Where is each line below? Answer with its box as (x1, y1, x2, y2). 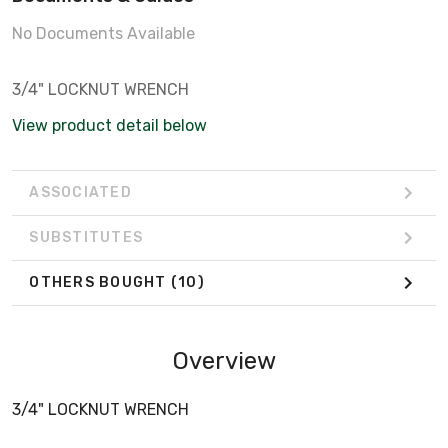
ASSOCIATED (29, 184, 132, 202)
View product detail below (12, 115, 207, 135)
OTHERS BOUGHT (29, 274, 171, 292)
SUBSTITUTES (29, 229, 143, 247)
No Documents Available (12, 23, 195, 43)
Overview (172, 346, 276, 375)
